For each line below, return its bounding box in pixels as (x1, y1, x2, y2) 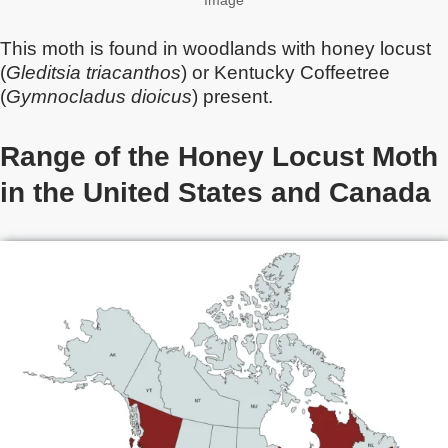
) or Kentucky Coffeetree (181, 62, 390, 83)
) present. (192, 86, 273, 107)
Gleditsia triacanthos (6, 62, 181, 83)
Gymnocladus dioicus (6, 86, 192, 107)
